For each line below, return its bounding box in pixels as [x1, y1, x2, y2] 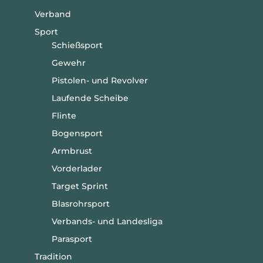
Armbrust [51, 145, 92, 156]
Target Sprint [51, 180, 108, 191]
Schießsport [51, 39, 103, 50]
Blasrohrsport [51, 198, 110, 209]
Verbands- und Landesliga [51, 215, 163, 227]
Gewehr [51, 57, 86, 68]
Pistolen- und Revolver [51, 75, 148, 86]
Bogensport [51, 127, 103, 139]
